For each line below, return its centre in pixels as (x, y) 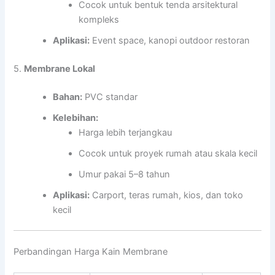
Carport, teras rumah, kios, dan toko (167, 195)
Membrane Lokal (60, 68)
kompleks (99, 19)
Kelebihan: (76, 118)
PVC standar (110, 97)
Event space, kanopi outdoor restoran (170, 40)
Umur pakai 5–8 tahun (125, 174)
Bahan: (68, 97)
